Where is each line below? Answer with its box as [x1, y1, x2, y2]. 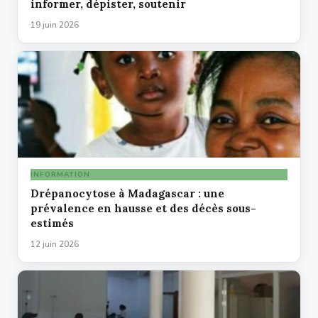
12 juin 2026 [31, 238, 79, 251]
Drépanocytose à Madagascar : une [31, 187, 224, 201]
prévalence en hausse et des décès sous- [31, 202, 256, 216]
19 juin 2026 [31, 19, 79, 31]
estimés [31, 216, 74, 231]
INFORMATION [31, 170, 90, 180]
